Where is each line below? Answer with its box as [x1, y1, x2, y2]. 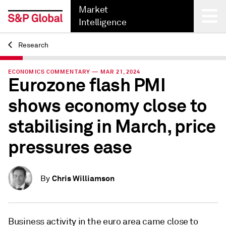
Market [79, 4, 108, 15]
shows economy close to [8, 94, 207, 118]
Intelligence [79, 17, 127, 28]
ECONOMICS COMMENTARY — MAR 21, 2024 [8, 68, 141, 75]
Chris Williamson [52, 173, 115, 184]
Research [17, 41, 48, 49]
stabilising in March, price [8, 115, 216, 138]
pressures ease [8, 136, 132, 159]
